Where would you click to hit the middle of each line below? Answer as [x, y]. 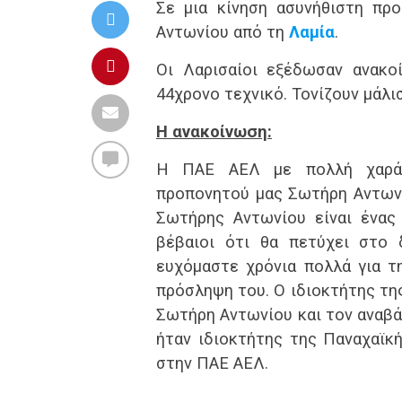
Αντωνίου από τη [223, 32]
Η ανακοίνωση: [214, 131]
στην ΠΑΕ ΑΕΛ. [212, 363]
